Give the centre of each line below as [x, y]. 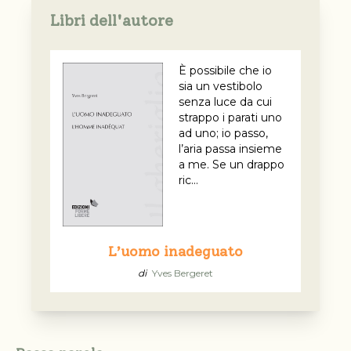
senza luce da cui [225, 102]
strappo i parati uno [230, 118]
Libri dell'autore [112, 21]
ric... [188, 181]
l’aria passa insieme [230, 149]
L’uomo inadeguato [175, 252]
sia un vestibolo [221, 87]
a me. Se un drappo [232, 165]
